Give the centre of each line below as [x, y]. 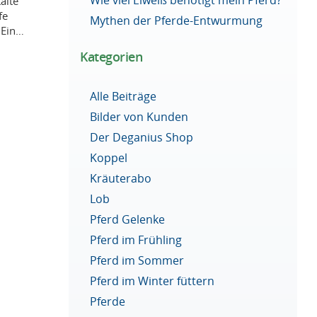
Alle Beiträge [123, 97]
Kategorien [111, 56]
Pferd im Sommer [137, 260]
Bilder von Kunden [139, 117]
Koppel [109, 158]
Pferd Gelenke [128, 219]
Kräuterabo [121, 179]
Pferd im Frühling [136, 240]
